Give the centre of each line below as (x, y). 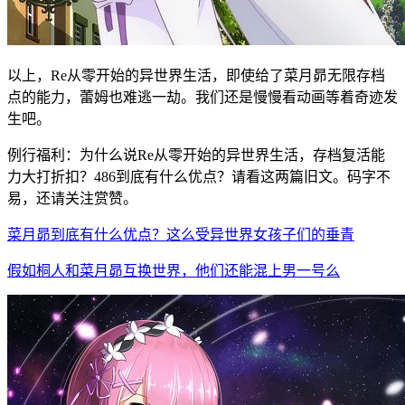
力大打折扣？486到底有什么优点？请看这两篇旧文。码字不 (199, 177)
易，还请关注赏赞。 (72, 199)
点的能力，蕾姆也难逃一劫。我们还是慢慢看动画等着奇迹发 (202, 98)
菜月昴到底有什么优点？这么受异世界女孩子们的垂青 (181, 235)
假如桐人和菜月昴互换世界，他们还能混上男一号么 (174, 271)
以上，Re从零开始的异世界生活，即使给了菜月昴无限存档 (196, 76)
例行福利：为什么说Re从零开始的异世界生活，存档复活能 (196, 155)
